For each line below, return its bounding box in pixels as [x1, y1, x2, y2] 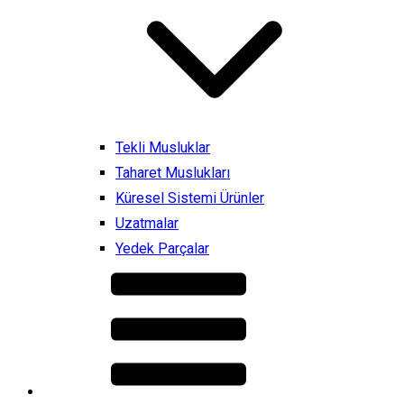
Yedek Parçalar [115, 240, 209, 257]
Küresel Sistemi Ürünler [115, 189, 264, 207]
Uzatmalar [115, 215, 179, 232]
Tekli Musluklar [115, 139, 210, 156]
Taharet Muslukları [115, 164, 230, 181]
